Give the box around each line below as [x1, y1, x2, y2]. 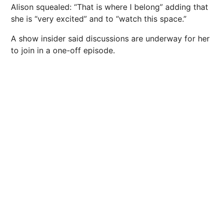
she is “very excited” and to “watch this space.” [11, 14, 186, 24]
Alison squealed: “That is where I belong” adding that [11, 2, 208, 12]
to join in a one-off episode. [11, 45, 115, 56]
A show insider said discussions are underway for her [11, 34, 210, 44]
